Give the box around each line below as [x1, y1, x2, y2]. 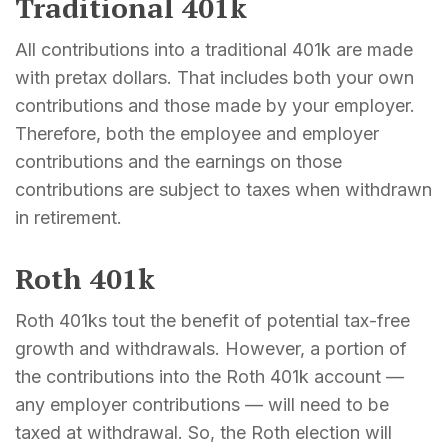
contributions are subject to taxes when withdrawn [15, 178, 432, 200]
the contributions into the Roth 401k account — [15, 365, 404, 387]
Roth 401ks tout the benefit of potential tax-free [15, 309, 410, 331]
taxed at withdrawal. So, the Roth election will [15, 421, 392, 443]
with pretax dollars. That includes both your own [15, 66, 414, 88]
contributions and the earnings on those [15, 150, 342, 172]
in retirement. [15, 206, 122, 228]
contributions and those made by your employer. [15, 94, 415, 116]
